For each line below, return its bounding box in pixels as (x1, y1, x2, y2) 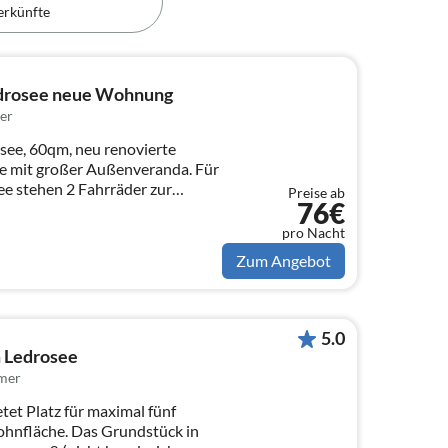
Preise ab (288, 184, 345, 202)
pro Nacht (282, 224, 345, 242)
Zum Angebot (236, 251, 331, 271)
